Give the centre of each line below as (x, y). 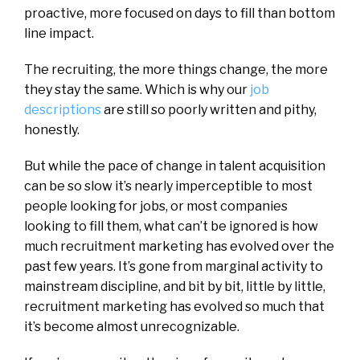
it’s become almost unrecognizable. (132, 326)
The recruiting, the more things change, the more (176, 69)
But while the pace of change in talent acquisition (175, 166)
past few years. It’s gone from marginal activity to (174, 266)
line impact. (59, 33)
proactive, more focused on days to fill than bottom (180, 13)
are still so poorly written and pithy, (210, 109)
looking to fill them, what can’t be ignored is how (171, 226)
